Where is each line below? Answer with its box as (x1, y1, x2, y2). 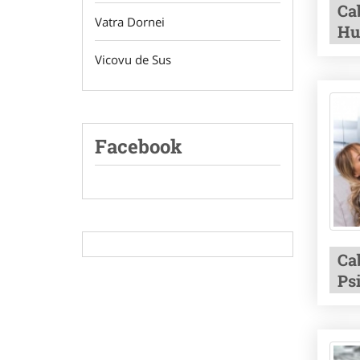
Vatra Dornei (95, 14, 165, 30)
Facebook (95, 133, 182, 159)
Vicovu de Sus (95, 51, 171, 67)
